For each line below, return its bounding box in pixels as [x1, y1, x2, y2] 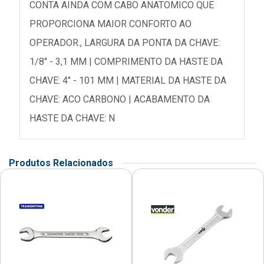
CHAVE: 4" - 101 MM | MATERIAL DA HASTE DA [29, 75, 226, 87]
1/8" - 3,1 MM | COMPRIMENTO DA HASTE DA [29, 56, 223, 68]
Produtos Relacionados [9, 157, 113, 169]
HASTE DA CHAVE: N [29, 113, 115, 124]
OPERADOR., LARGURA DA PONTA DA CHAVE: [29, 37, 220, 49]
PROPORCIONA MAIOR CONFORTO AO [29, 18, 192, 30]
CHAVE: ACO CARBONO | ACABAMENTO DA [29, 94, 210, 105]
